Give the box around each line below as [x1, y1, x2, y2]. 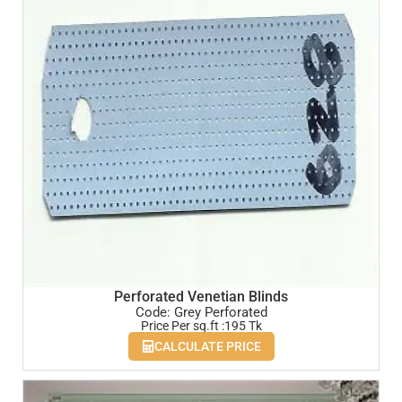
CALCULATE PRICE [153, 339, 261, 354]
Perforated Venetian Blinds [114, 287, 288, 305]
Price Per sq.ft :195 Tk [140, 319, 262, 334]
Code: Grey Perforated [135, 304, 267, 321]
